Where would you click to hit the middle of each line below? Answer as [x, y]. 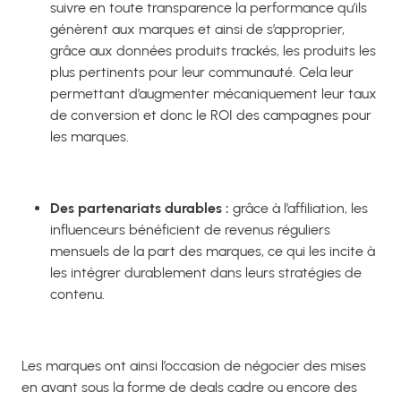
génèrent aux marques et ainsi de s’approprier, [197, 29]
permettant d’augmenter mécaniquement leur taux [213, 93]
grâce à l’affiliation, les [299, 208]
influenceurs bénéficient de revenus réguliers [190, 229]
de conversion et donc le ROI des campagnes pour [211, 115]
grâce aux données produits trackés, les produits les [213, 50]
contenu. [79, 294]
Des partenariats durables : [140, 208]
